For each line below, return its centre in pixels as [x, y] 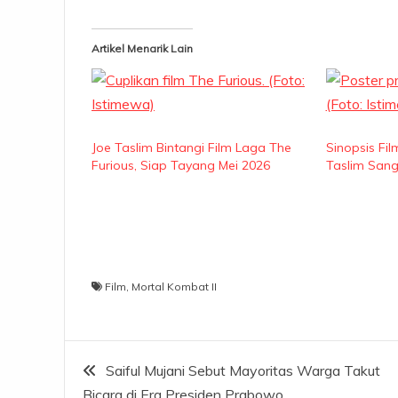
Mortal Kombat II [174, 287]
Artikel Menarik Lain [142, 48]
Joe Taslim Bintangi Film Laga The [191, 147]
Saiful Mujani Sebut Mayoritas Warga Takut [243, 371]
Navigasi [122, 365]
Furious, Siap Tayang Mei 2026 [181, 165]
